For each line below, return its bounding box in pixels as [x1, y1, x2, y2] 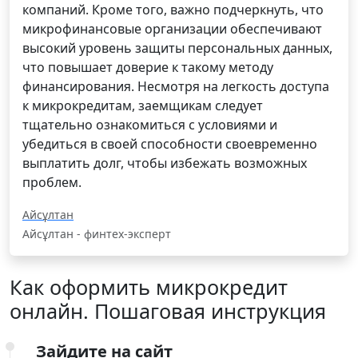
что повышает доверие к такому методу [22, 58, 273, 77]
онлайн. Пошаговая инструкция [10, 297, 326, 325]
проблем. [22, 173, 82, 192]
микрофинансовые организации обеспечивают [22, 20, 322, 38]
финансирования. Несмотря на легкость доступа [22, 78, 329, 96]
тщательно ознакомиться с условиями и [22, 116, 277, 134]
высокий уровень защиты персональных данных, [22, 39, 332, 58]
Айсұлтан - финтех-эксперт [22, 226, 171, 242]
